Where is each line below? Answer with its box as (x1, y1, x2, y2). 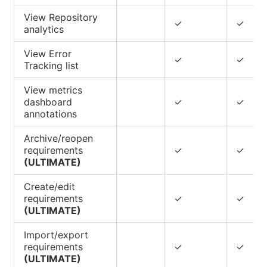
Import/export (24, 228, 88, 241)
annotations (24, 107, 77, 120)
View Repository (24, 11, 98, 23)
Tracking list (24, 59, 79, 72)
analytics (24, 23, 64, 35)
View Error (24, 47, 72, 60)
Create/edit (24, 180, 75, 193)
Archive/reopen (24, 132, 93, 144)
